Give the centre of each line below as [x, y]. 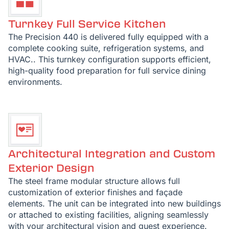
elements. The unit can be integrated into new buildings [114, 203]
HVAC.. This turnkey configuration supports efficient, [110, 59]
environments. [35, 82]
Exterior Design [51, 168]
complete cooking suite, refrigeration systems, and [106, 48]
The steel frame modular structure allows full [94, 181]
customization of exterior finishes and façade [95, 192]
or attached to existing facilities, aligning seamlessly [108, 215]
